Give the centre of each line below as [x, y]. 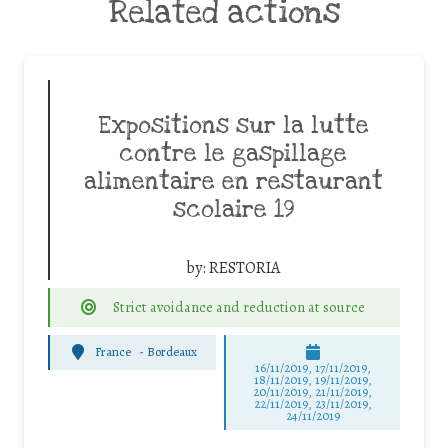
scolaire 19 [233, 210]
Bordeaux [172, 352]
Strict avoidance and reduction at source [238, 307]
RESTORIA [244, 268]
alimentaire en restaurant [233, 182]
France [113, 352]
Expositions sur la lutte [233, 126]
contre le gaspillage [233, 154]
